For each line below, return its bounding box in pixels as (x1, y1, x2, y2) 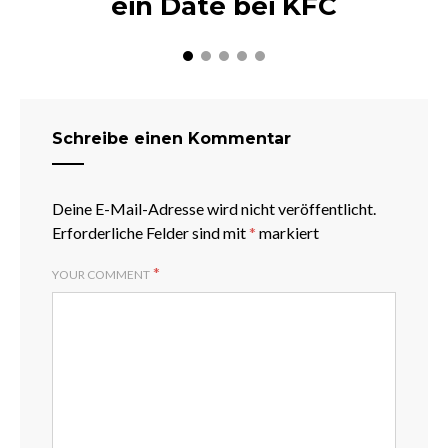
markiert (256, 223, 319, 243)
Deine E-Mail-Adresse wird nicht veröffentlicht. (52, 199, 376, 219)
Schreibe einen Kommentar (52, 129, 291, 149)
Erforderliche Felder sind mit (52, 223, 249, 243)
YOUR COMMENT (52, 267, 150, 283)
